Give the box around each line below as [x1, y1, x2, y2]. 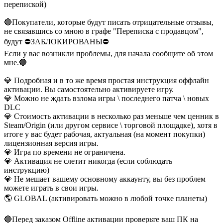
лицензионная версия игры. [4, 138, 99, 147]
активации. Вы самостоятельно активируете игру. [4, 85, 174, 94]
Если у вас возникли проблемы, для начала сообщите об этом [4, 49, 213, 58]
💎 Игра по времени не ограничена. [4, 147, 125, 156]
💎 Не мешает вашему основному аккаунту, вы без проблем [4, 174, 206, 183]
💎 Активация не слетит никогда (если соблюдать [4, 156, 172, 165]
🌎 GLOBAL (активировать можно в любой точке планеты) [4, 194, 207, 203]
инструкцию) [4, 165, 49, 174]
